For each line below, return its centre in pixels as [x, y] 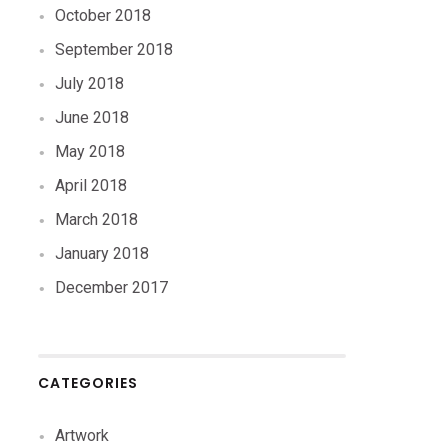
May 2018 [90, 151]
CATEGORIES [88, 383]
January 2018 [102, 253]
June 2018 [92, 117]
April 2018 [91, 185]
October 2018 [103, 15]
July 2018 [90, 83]
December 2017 [112, 287]
